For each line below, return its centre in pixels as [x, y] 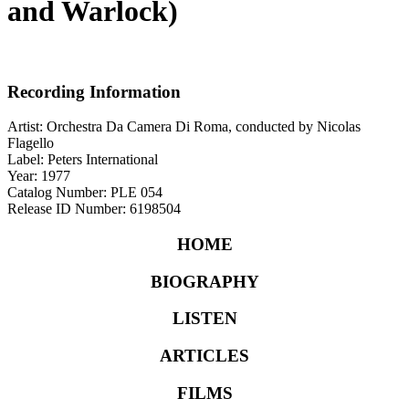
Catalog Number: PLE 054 [85, 193]
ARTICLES [204, 356]
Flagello [31, 143]
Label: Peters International [83, 160]
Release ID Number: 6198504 [94, 209]
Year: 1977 [39, 176]
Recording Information [94, 91]
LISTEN [204, 319]
